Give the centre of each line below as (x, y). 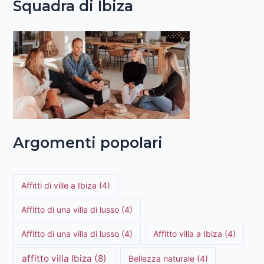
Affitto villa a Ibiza (188, 234)
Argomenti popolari (88, 143)
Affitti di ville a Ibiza (59, 186)
